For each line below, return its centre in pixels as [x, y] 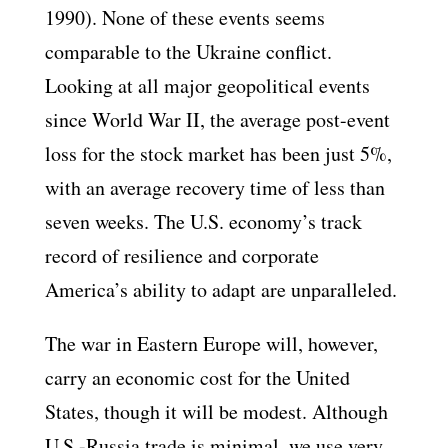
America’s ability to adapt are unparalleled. [220, 289]
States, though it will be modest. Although [216, 411]
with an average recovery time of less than [214, 187]
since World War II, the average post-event [217, 119]
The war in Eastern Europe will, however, [211, 343]
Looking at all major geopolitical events [207, 85]
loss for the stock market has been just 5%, [218, 153]
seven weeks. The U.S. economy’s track [203, 221]
